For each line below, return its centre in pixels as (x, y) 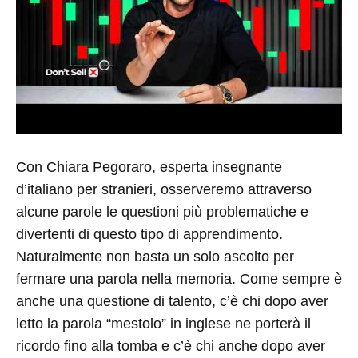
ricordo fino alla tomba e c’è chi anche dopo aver (171, 346)
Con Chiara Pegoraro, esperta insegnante (149, 167)
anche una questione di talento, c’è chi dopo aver (172, 301)
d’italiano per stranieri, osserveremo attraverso (164, 189)
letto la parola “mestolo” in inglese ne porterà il (163, 324)
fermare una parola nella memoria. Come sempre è (179, 279)
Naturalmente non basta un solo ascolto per (155, 257)
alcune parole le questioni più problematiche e (162, 212)
